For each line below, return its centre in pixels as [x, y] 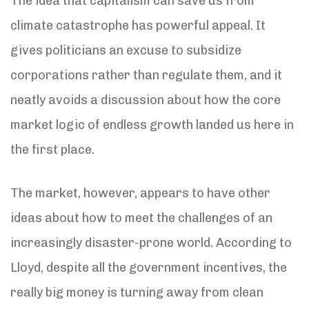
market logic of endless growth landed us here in [152, 124]
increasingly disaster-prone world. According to [151, 242]
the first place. [52, 149]
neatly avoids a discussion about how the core [146, 100]
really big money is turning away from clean [137, 292]
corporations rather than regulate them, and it [146, 75]
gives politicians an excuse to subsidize [126, 50]
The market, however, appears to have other [140, 193]
